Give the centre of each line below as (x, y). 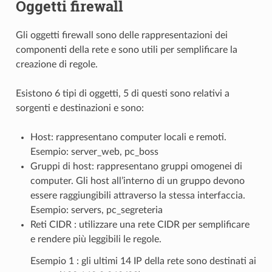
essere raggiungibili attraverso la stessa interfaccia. (138, 196)
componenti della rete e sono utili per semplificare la (126, 50)
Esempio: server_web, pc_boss (94, 152)
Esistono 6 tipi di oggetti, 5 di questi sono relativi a (122, 94)
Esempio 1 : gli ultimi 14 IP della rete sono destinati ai (143, 261)
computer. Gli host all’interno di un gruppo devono (137, 181)
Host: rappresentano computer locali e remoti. (128, 138)
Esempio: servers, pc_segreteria (96, 210)
